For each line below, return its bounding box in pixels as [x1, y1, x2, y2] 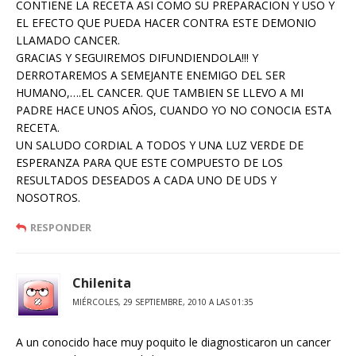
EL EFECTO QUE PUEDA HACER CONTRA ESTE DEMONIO [16, 15, 316, 30]
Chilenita [72, 274, 131, 292]
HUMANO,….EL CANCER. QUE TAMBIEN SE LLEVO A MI [16, 85, 304, 100]
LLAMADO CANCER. [16, 33, 120, 48]
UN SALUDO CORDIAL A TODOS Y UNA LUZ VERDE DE [16, 137, 304, 153]
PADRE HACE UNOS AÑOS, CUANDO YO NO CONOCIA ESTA [16, 103, 331, 118]
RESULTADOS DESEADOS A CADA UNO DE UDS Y [16, 172, 277, 188]
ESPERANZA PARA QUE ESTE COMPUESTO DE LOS [16, 155, 283, 170]
